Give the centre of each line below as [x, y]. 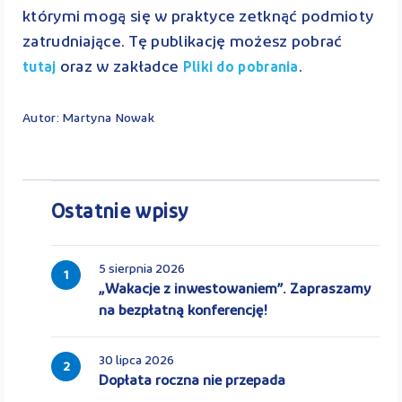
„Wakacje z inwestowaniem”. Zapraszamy [235, 289]
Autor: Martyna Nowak [88, 118]
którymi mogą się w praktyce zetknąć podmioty [198, 17]
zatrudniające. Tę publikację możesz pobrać [183, 42]
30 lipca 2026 [136, 361]
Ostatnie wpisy [120, 213]
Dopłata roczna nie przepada [192, 381]
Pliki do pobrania [240, 68]
